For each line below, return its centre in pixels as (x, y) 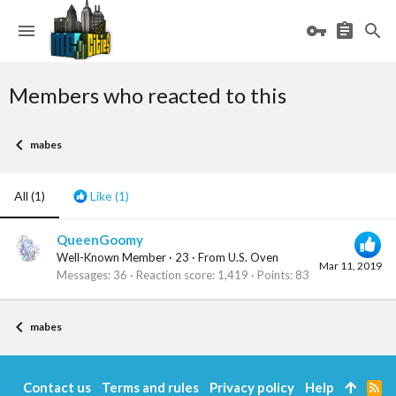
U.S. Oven (253, 258)
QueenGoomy (100, 240)
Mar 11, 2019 (350, 266)
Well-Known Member (111, 258)
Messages (82, 275)
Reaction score (174, 275)
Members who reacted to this (148, 95)
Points (274, 275)
